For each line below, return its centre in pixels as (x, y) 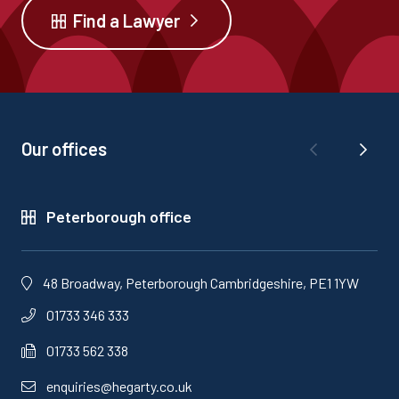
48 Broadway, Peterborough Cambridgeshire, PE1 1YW (201, 283)
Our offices (64, 149)
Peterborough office (118, 217)
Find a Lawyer (126, 21)
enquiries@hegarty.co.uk (119, 387)
